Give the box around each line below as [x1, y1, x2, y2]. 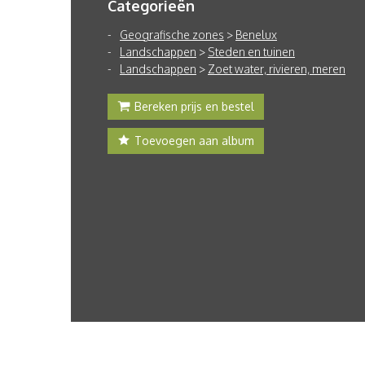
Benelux [235, 28, 277, 42]
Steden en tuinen [208, 45, 295, 59]
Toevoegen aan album [134, 134, 254, 147]
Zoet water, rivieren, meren [208, 62, 345, 76]
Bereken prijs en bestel [134, 99, 254, 113]
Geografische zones [120, 28, 224, 42]
